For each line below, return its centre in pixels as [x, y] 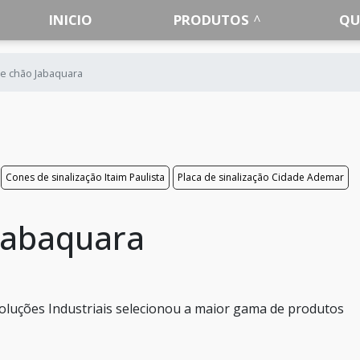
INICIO [71, 20]
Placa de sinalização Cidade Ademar [261, 177]
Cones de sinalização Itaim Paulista [85, 177]
